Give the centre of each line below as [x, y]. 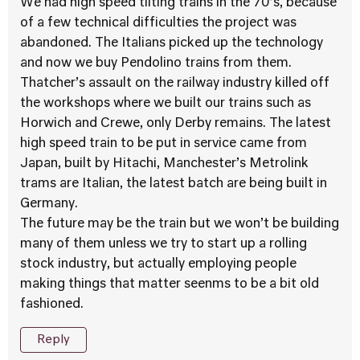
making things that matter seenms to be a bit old [170, 284]
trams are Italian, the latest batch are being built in [174, 184]
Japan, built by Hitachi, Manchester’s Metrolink [164, 164]
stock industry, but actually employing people [158, 264]
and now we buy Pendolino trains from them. [156, 63]
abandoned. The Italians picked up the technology [172, 43]
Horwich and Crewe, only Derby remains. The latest [176, 124]
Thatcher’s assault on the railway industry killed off [175, 84]
